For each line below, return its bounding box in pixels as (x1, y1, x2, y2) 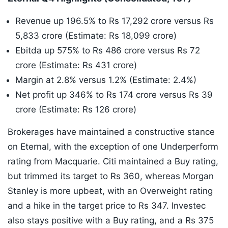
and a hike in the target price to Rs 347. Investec (8, 201, 206, 211)
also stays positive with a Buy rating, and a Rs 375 (8, 215, 214, 226)
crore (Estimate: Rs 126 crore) (15, 104, 136, 115)
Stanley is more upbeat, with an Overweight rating (8, 186, 213, 196)
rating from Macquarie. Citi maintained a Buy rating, (8, 156, 218, 167)
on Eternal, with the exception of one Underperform (8, 141, 218, 152)
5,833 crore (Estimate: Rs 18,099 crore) (15, 31, 177, 41)
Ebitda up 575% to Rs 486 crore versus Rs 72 (15, 45, 200, 56)
